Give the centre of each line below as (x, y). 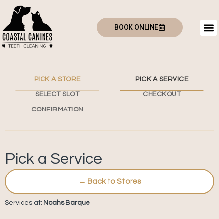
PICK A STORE (57, 79)
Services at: (24, 203)
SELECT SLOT (57, 94)
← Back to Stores (109, 181)
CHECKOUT (162, 94)
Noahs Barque (67, 203)
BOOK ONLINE (137, 27)
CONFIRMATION (57, 109)
